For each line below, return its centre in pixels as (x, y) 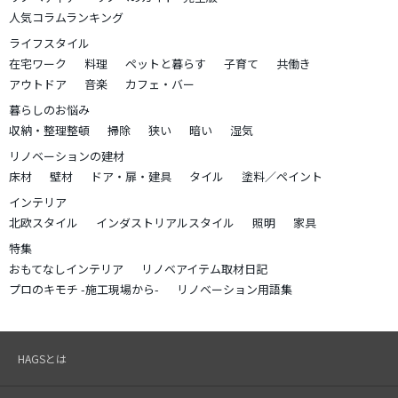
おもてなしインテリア (66, 269)
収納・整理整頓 (49, 131)
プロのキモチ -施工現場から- (84, 290)
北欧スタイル (44, 223)
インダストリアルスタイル (165, 223)
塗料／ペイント (282, 177)
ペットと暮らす (166, 64)
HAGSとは (42, 359)
